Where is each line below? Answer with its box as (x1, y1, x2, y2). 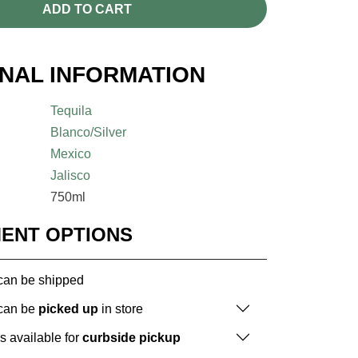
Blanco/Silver (50, 125, 127, 140)
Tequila (50, 104, 93, 118)
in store (98, 301, 143, 316)
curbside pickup (82, 330, 181, 344)
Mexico (50, 147, 92, 161)
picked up (38, 301, 98, 316)
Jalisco (50, 169, 91, 183)
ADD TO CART (42, 2, 132, 16)
